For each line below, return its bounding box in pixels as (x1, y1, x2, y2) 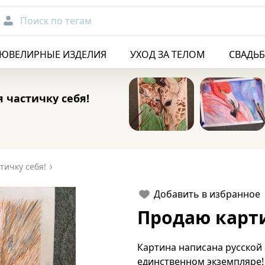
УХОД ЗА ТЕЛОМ (130, 48, 205, 61)
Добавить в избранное (154, 188, 260, 201)
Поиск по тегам (20, 14, 92, 27)
